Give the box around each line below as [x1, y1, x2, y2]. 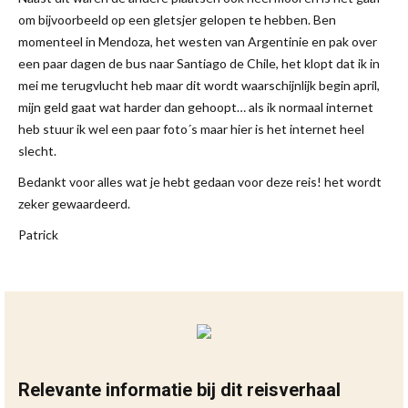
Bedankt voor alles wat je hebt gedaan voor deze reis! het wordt [18, 173, 382, 189]
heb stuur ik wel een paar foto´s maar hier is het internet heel [18, 120, 364, 137]
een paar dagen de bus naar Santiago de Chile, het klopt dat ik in [18, 55, 380, 71]
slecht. [18, 142, 56, 158]
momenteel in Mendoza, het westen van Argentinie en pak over [18, 33, 377, 49]
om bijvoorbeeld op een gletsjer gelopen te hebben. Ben [18, 11, 336, 27]
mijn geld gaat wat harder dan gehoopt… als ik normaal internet [18, 98, 373, 115]
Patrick [18, 226, 58, 242]
